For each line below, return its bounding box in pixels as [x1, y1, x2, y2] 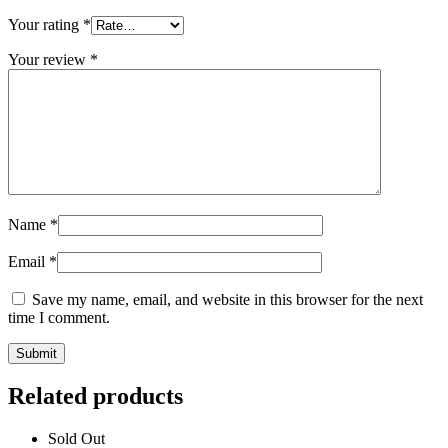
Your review [8, 50, 90, 68]
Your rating [8, 15, 83, 33]
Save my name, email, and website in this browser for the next [32, 290, 423, 308]
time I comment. [8, 308, 110, 326]
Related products [8, 383, 183, 410]
